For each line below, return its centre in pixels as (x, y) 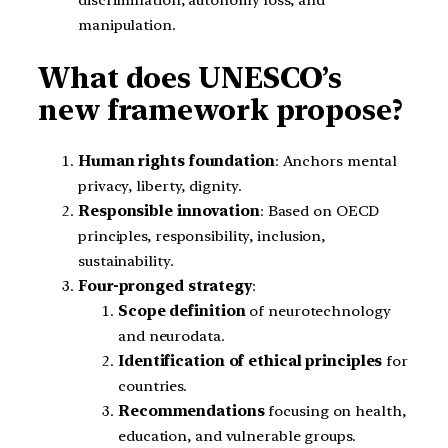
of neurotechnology (318, 311)
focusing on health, (335, 411)
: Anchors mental (336, 161)
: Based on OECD (319, 211)
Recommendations (191, 411)
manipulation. (127, 24)
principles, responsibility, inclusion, (202, 236)
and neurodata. (171, 336)
